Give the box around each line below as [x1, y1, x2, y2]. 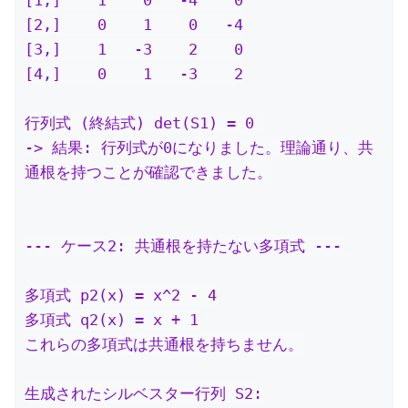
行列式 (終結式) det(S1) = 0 [25, 113, 263, 132]
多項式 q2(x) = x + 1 [25, 310, 199, 329]
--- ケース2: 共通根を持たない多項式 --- [25, 236, 342, 255]
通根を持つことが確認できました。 [25, 162, 272, 181]
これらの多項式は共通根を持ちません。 [25, 334, 303, 353]
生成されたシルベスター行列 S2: [25, 383, 262, 403]
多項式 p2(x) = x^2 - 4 [25, 285, 217, 304]
